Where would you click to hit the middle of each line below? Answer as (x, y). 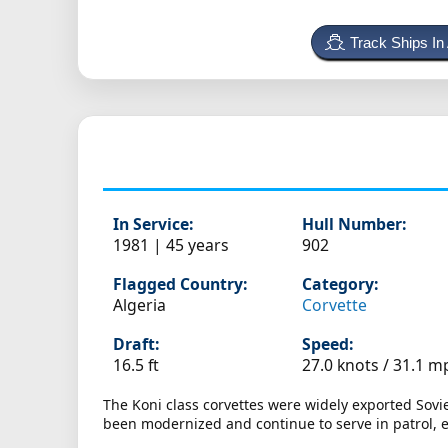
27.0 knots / (348, 365)
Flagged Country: (180, 284)
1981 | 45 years (171, 245)
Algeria (139, 305)
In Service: (153, 224)
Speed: (328, 344)
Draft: (136, 344)
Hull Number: (354, 224)
